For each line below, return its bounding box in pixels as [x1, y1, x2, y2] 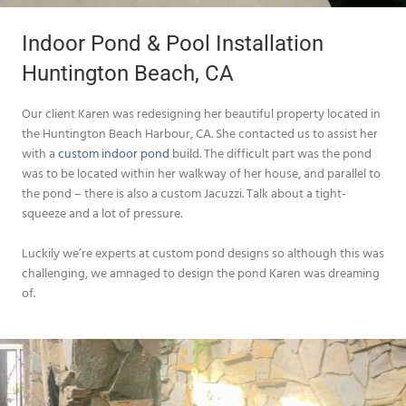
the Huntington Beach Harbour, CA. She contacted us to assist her [22, 122, 378, 142]
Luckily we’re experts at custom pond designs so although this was [22, 242, 384, 262]
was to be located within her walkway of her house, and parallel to [22, 162, 381, 182]
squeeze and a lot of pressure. [22, 202, 182, 222]
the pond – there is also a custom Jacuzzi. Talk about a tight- [22, 182, 346, 202]
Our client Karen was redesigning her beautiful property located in [22, 102, 381, 122]
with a [22, 142, 58, 162]
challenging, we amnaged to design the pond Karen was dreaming [22, 262, 380, 282]
